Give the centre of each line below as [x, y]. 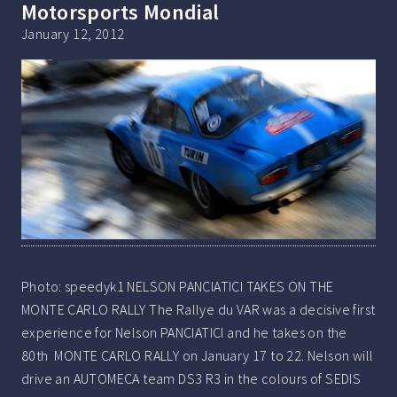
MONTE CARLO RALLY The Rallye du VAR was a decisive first [198, 310]
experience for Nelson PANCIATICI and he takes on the [184, 333]
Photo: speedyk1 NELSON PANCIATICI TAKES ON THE [178, 287]
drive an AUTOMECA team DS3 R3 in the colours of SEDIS [191, 379]
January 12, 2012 [73, 34]
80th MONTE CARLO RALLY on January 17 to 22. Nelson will [198, 356]
